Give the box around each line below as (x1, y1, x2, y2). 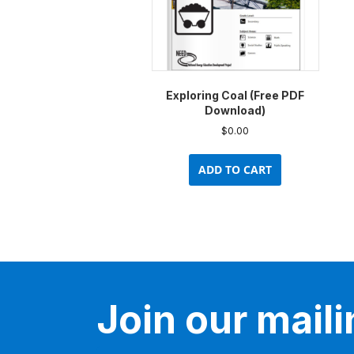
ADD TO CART (198, 161, 273, 177)
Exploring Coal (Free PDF (166, 88, 305, 102)
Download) (205, 103, 266, 117)
